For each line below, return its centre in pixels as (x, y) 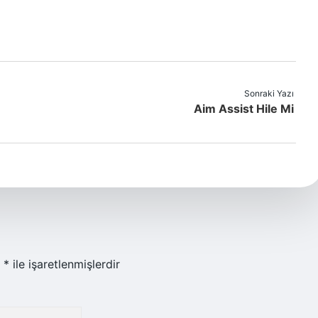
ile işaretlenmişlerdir (65, 264)
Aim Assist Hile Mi (244, 109)
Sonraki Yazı (269, 93)
